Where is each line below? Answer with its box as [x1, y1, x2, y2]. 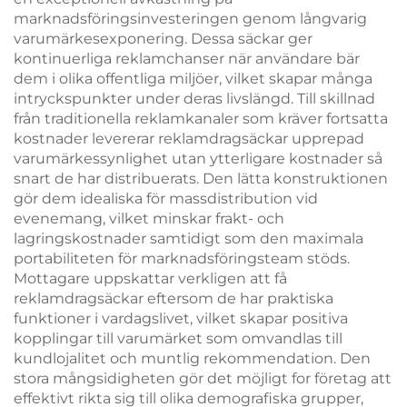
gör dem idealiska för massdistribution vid [14, 190, 318, 207]
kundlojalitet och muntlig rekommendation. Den [14, 350, 371, 367]
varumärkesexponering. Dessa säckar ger [14, 30, 313, 47]
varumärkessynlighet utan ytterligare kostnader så [14, 150, 382, 167]
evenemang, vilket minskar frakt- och [14, 210, 284, 227]
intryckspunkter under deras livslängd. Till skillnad [14, 90, 375, 107]
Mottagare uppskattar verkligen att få [14, 270, 287, 287]
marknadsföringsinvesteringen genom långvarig [14, 10, 367, 27]
